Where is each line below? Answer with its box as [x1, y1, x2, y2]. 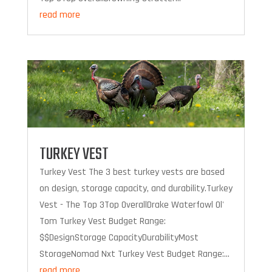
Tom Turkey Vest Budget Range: [39, 214, 166, 228]
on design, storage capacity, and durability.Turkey [39, 182, 233, 195]
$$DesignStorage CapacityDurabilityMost [39, 231, 199, 244]
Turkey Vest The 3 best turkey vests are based [39, 165, 225, 178]
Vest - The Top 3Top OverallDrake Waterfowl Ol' [39, 198, 224, 211]
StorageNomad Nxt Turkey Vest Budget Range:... [39, 247, 229, 260]
